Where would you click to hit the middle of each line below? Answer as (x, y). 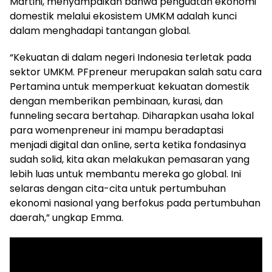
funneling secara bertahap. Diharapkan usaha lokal (132, 115)
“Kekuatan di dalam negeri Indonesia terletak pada (131, 57)
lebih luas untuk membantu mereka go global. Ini (125, 174)
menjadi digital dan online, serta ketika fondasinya (128, 144)
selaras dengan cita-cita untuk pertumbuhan (118, 188)
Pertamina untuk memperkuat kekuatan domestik (130, 86)
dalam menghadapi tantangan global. (100, 30)
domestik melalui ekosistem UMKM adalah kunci (123, 16)
